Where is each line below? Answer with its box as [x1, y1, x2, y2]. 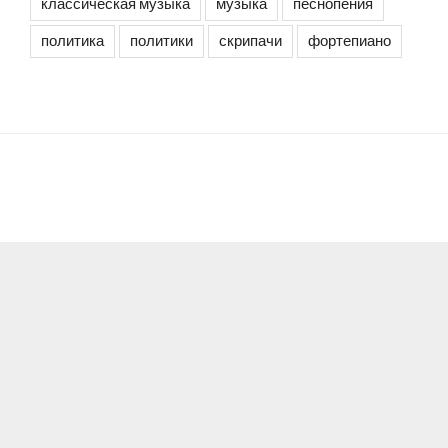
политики [130, 32, 193, 51]
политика [41, 32, 104, 51]
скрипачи [219, 32, 282, 51]
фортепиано [308, 32, 391, 51]
